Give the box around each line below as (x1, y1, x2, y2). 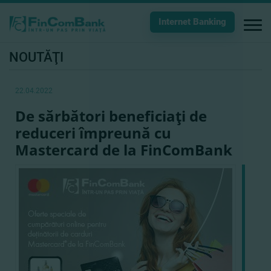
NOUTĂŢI (9, 50, 64, 65)
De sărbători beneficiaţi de (15, 106, 207, 126)
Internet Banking (158, 16, 226, 27)
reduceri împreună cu (15, 123, 171, 143)
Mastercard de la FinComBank (15, 140, 232, 160)
